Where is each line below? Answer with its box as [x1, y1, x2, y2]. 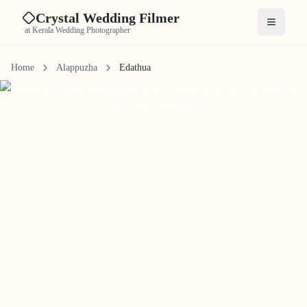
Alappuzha [56, 62, 97, 73]
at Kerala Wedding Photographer [25, 25, 130, 35]
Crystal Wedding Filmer [36, 10, 180, 25]
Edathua [119, 62, 151, 73]
